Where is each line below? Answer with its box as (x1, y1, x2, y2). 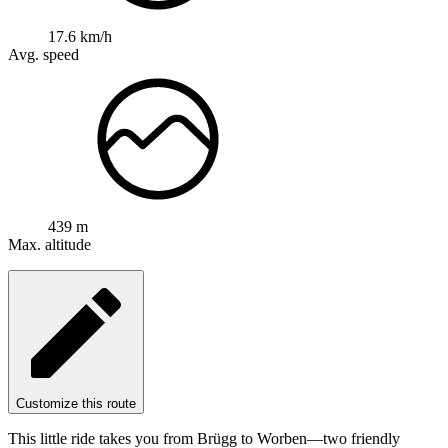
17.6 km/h (48, 28, 112, 46)
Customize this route (16, 396, 136, 412)
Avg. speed (8, 46, 79, 64)
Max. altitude (8, 236, 91, 254)
